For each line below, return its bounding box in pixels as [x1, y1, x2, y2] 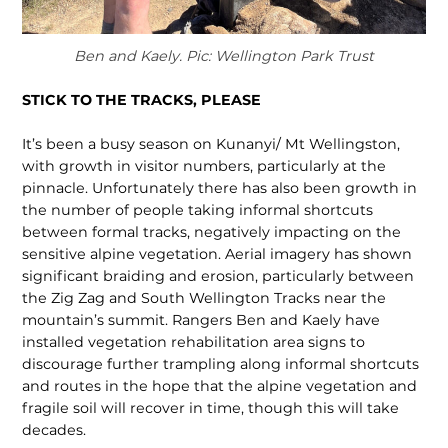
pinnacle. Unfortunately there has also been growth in [22, 178, 418, 197]
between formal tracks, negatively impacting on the [22, 222, 402, 241]
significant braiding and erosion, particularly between [22, 266, 415, 285]
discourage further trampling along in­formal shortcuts [22, 354, 420, 373]
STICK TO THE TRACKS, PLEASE [22, 91, 262, 110]
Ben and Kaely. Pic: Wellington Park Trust [74, 47, 374, 66]
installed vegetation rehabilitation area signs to [22, 332, 366, 351]
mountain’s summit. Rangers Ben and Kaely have [22, 310, 381, 329]
